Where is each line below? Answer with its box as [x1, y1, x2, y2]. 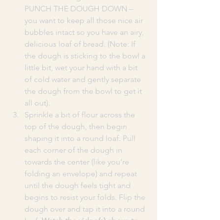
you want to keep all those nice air [25, 15, 145, 25]
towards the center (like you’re [25, 157, 131, 166]
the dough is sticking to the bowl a [25, 51, 147, 60]
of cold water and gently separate [25, 74, 143, 84]
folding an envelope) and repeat [25, 168, 139, 178]
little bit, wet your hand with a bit [25, 62, 139, 72]
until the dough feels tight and [25, 180, 133, 190]
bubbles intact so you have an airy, [25, 27, 146, 37]
